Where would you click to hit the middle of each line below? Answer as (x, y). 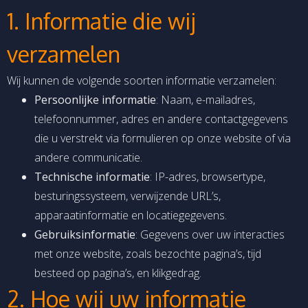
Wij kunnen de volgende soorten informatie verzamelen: (142, 81)
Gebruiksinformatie (85, 235)
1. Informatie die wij (101, 21)
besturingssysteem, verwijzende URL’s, (128, 196)
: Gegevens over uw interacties (210, 235)
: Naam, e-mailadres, (206, 100)
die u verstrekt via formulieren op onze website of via (163, 139)
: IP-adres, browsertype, (208, 177)
